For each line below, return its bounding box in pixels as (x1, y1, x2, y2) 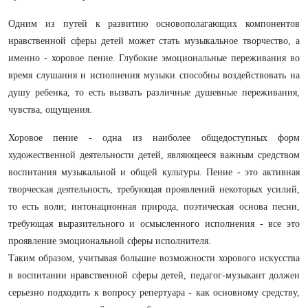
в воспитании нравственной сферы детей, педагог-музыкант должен (8, 270, 300, 280)
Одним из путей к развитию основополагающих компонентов (8, 19, 300, 29)
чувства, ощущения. (8, 104, 92, 115)
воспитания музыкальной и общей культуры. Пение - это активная (8, 167, 300, 177)
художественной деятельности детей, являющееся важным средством (8, 150, 300, 160)
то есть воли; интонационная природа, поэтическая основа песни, (8, 201, 300, 212)
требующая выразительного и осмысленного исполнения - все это (8, 219, 300, 229)
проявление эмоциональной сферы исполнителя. (8, 236, 211, 246)
